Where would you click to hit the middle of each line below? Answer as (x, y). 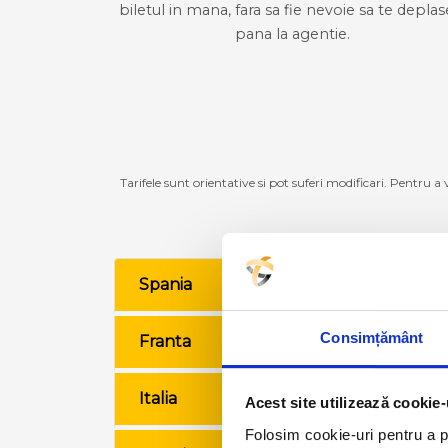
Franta (165, 342)
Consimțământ (372, 337)
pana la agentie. (292, 33)
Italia (158, 399)
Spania (165, 285)
